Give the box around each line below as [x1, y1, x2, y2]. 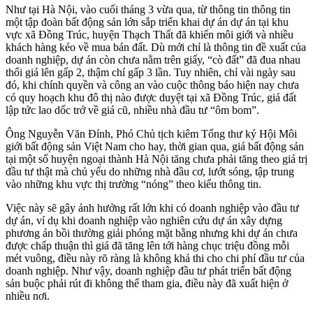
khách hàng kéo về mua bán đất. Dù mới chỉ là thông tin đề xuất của [6, 41, 306, 54]
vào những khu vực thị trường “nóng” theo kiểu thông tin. [6, 178, 261, 191]
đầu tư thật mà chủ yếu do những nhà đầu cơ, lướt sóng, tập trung [6, 166, 294, 178]
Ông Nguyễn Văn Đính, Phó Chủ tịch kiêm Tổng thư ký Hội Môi [6, 128, 297, 140]
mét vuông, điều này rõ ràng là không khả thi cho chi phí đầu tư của [6, 252, 305, 265]
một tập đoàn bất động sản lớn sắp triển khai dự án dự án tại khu [6, 16, 289, 29]
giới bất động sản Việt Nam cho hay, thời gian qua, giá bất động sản [6, 140, 304, 153]
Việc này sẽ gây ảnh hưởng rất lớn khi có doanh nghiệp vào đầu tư [6, 202, 299, 214]
